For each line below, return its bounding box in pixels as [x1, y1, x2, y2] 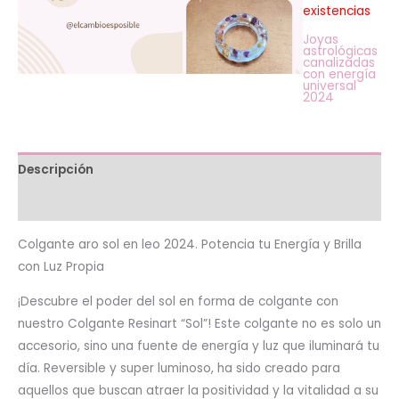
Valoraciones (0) [18, 195, 125, 213]
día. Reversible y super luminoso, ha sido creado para [18, 359, 340, 377]
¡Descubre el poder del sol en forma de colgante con [18, 292, 338, 310]
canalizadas [303, 54, 375, 72]
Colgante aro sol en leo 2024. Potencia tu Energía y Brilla [18, 236, 362, 253]
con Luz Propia [18, 258, 104, 275]
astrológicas [303, 43, 378, 61]
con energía [303, 66, 376, 84]
